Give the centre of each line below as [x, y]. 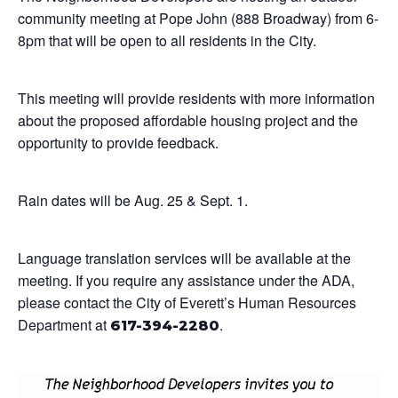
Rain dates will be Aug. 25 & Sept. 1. [133, 200]
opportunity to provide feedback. [118, 143]
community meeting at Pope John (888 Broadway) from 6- [198, 18]
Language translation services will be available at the [184, 258]
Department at [64, 325]
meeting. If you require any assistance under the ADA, [186, 280]
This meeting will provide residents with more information [196, 98]
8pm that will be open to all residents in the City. [167, 40]
